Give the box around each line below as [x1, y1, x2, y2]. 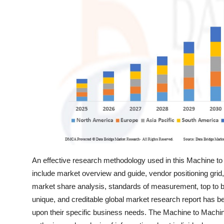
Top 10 [7, 28, 33, 38]
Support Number [7, 77, 71, 87]
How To [7, 52, 37, 62]
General [7, 3, 36, 13]
